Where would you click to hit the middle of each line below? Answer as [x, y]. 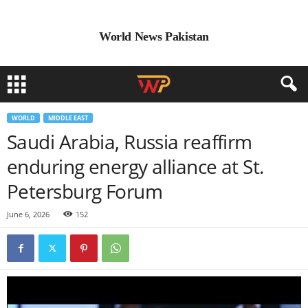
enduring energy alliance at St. [135, 166]
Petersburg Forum [85, 191]
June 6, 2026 [28, 214]
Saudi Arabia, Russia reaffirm [130, 142]
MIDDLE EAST [68, 118]
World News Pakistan [154, 36]
